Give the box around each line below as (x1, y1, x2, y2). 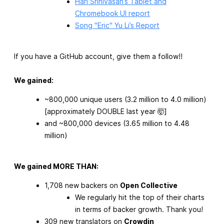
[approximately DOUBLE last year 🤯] (44, 106, 167, 115)
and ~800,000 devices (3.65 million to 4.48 (44, 118, 189, 127)
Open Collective (120, 180, 177, 189)
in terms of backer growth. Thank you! (75, 204, 203, 213)
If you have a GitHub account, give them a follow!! (14, 51, 182, 60)
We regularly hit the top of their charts (75, 192, 204, 201)
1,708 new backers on (44, 180, 120, 189)
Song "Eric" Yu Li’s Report (75, 20, 159, 29)
